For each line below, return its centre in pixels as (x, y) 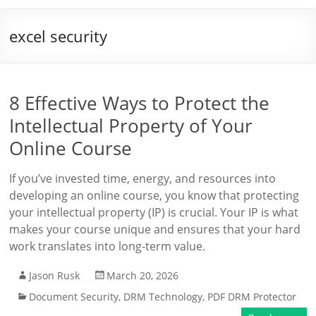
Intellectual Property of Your (131, 126)
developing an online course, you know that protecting (154, 195)
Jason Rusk (55, 275)
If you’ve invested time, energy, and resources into (143, 178)
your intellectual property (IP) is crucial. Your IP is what (154, 212)
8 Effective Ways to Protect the (140, 103)
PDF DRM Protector (252, 297)
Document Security (74, 297)
